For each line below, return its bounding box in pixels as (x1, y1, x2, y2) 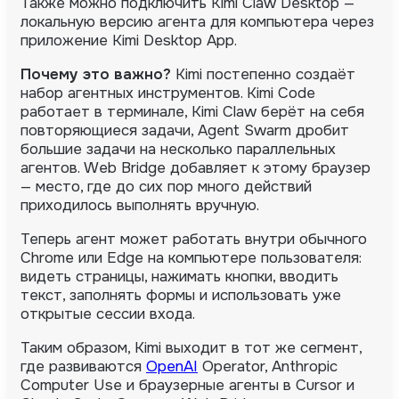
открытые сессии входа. (20, 304, 195, 323)
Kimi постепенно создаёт (175, 64, 355, 84)
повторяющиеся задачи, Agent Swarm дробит (20, 120, 349, 140)
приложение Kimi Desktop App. (20, 30, 237, 50)
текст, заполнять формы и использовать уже (20, 285, 341, 305)
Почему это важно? (20, 64, 175, 84)
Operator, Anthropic (198, 356, 338, 376)
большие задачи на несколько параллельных (20, 139, 336, 159)
